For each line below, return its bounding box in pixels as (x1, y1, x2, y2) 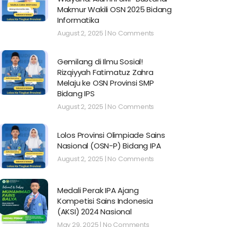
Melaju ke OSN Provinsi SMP (57, 78, 154, 89)
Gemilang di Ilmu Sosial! (57, 56, 143, 67)
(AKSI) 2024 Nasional (57, 206, 132, 217)
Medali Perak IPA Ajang (57, 185, 139, 196)
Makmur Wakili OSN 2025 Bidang (57, 4, 172, 15)
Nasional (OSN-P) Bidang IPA (57, 140, 161, 152)
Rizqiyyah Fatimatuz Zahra (57, 67, 154, 78)
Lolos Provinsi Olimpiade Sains (57, 130, 165, 141)
